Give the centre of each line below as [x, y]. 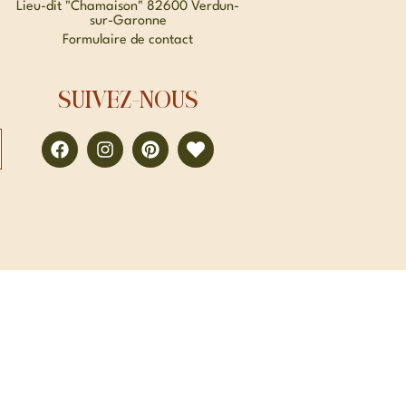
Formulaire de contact [128, 41]
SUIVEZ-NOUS [128, 102]
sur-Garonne [128, 22]
